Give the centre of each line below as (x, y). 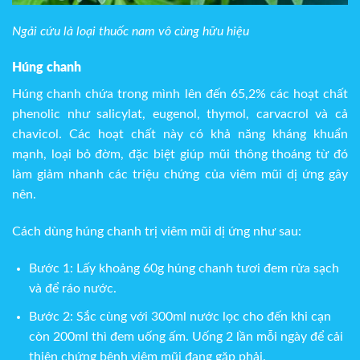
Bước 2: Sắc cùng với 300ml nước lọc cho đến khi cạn (180, 316)
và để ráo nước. (72, 288)
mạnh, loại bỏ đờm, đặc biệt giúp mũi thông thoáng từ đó (180, 155)
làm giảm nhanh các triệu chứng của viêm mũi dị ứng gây (180, 175)
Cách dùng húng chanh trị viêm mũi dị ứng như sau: (157, 232)
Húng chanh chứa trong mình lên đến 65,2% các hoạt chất (180, 94)
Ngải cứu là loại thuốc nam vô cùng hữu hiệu (131, 31)
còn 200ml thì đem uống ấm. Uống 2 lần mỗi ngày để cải (186, 336)
